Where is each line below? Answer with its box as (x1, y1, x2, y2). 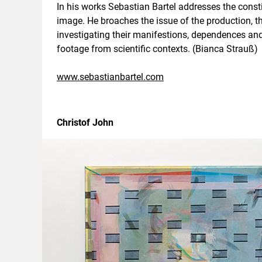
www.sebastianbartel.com (57, 71, 164, 82)
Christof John (57, 117, 113, 128)
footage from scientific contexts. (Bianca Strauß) (57, 43, 258, 54)
